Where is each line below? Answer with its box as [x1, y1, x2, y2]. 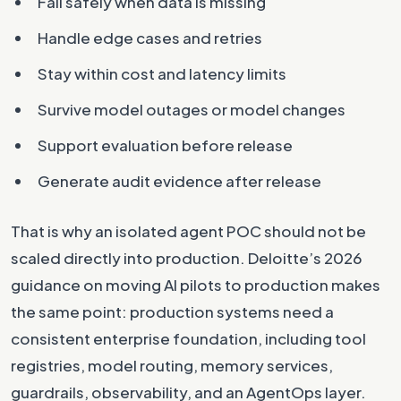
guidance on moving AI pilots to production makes [11, 275, 380, 294]
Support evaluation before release [38, 135, 293, 155]
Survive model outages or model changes [38, 99, 346, 119]
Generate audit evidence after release [38, 171, 321, 191]
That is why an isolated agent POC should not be [11, 221, 366, 241]
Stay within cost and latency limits [38, 64, 286, 83]
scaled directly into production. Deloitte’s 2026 [11, 248, 363, 268]
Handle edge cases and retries [38, 28, 262, 47]
